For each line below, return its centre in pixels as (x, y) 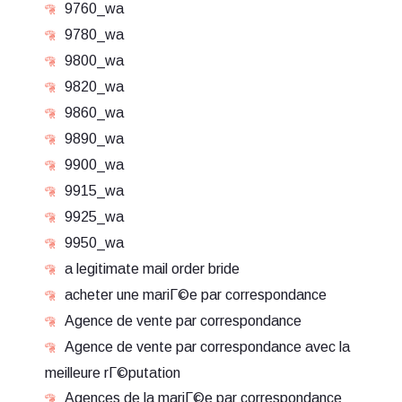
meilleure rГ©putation (113, 373)
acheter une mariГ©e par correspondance (196, 295)
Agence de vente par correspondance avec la (207, 347)
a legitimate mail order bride (152, 269)
